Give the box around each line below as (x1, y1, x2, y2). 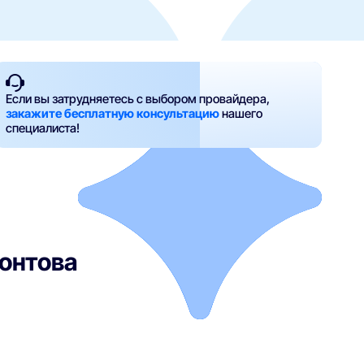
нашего (222, 106, 263, 122)
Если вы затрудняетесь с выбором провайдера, (6, 92, 271, 107)
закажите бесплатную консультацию (6, 106, 220, 122)
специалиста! (6, 121, 80, 136)
